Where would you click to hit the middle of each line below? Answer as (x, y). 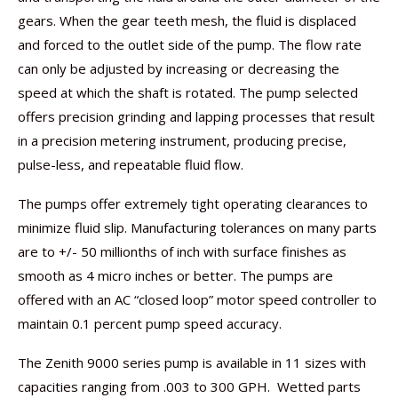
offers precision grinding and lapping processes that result (196, 116)
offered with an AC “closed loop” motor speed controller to (197, 299)
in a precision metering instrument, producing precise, (182, 140)
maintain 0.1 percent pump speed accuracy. (150, 323)
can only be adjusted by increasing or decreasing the (179, 68)
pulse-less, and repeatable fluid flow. (131, 164)
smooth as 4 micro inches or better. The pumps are (175, 275)
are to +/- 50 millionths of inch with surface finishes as (182, 251)
